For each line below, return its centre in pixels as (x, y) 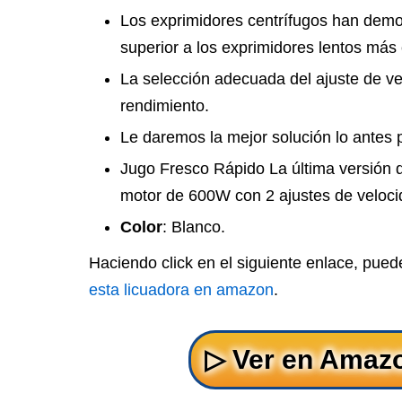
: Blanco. (194, 227)
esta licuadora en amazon (181, 290)
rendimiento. (165, 106)
